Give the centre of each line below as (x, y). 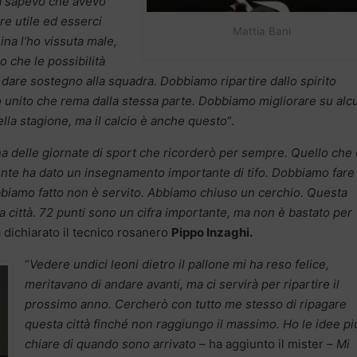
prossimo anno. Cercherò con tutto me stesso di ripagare (186, 304)
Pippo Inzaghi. (212, 233)
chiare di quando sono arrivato (110, 344)
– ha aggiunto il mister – (266, 344)
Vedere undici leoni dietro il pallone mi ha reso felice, (179, 265)
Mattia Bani (261, 31)
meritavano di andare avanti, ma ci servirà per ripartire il (182, 284)
